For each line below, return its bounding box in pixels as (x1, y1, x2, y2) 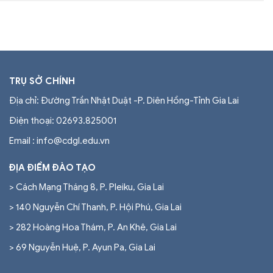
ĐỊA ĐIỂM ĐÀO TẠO (9, 162, 96, 174)
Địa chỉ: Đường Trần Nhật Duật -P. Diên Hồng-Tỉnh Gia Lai (9, 94, 239, 106)
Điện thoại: (9, 115, 56, 126)
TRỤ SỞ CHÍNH (9, 76, 75, 87)
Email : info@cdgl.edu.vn (9, 135, 110, 146)
